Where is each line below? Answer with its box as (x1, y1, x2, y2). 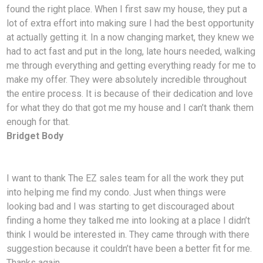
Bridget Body (6, 130, 64, 142)
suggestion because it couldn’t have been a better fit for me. (6, 243, 252, 255)
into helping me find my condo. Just (6, 187, 154, 198)
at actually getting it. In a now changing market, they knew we (6, 32, 255, 43)
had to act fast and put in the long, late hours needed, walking (6, 46, 256, 58)
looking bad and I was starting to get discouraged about (6, 201, 235, 213)
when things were (154, 187, 227, 198)
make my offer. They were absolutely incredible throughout (6, 74, 247, 86)
